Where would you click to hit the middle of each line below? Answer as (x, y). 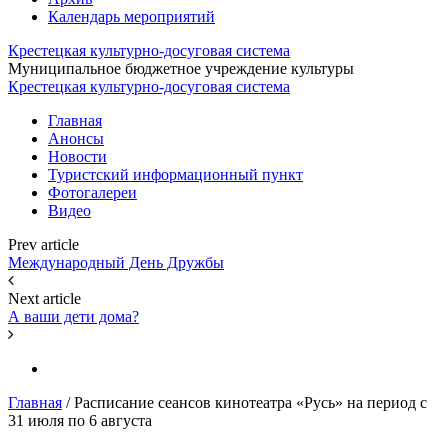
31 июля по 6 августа (80, 420)
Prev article (43, 244)
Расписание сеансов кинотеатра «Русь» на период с (250, 402)
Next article (44, 298)
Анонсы (76, 138)
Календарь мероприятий (131, 16)
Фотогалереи (92, 192)
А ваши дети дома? (73, 316)
